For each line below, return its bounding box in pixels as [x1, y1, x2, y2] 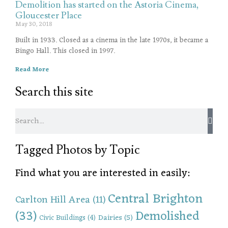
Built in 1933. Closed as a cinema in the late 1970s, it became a [15, 34, 208, 47]
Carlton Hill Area [15, 191, 90, 209]
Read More [15, 64, 49, 75]
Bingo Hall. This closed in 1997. [15, 45, 115, 58]
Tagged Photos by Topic [15, 142, 140, 158]
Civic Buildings [39, 212, 85, 224]
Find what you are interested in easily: [15, 164, 189, 183]
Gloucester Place [15, 10, 82, 21]
